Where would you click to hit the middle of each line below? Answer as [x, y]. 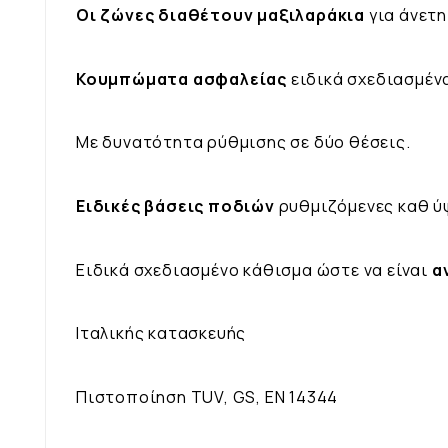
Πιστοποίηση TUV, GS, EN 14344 [207, 396]
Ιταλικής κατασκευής [161, 333]
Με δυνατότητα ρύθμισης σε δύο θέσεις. [243, 142]
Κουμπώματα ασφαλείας [181, 78]
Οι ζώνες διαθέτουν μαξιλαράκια [220, 14]
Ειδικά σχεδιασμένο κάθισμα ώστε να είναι [254, 269]
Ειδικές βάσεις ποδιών [175, 205]
